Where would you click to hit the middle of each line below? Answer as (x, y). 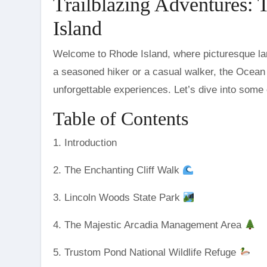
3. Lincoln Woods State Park (118, 198)
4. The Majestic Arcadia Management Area (149, 225)
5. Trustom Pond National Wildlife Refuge (146, 253)
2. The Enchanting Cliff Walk (118, 170)
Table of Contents (121, 119)
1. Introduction (85, 143)
